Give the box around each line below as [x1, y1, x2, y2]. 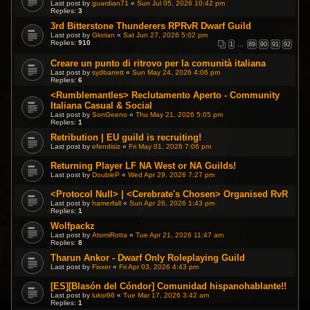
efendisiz [92, 143, 121, 150]
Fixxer [92, 263, 111, 271]
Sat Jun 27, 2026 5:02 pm [123, 31, 208, 39]
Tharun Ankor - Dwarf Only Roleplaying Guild [51, 253, 246, 263]
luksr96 [92, 291, 116, 299]
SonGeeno [92, 111, 128, 118]
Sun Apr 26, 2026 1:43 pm [129, 199, 215, 207]
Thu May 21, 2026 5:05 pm [136, 111, 224, 118]
